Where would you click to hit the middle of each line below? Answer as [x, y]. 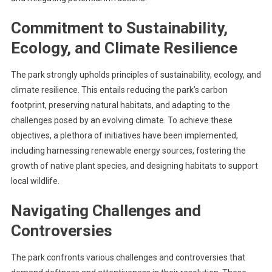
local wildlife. [35, 181]
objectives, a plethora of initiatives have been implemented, [124, 135]
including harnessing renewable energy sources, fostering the [128, 151]
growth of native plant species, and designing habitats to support [134, 166]
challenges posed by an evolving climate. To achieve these [121, 120]
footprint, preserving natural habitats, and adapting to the [120, 105]
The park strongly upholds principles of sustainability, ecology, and [136, 75]
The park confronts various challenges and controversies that [128, 257]
